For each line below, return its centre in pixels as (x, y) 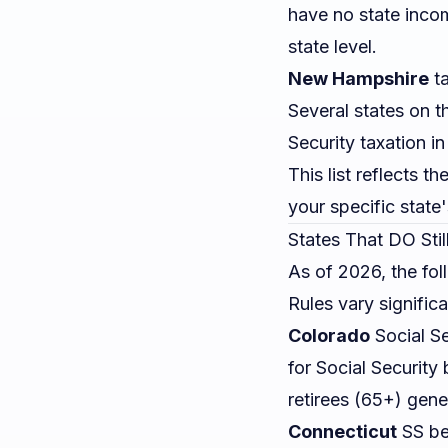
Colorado (329, 335)
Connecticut (342, 431)
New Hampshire (358, 78)
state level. (332, 46)
